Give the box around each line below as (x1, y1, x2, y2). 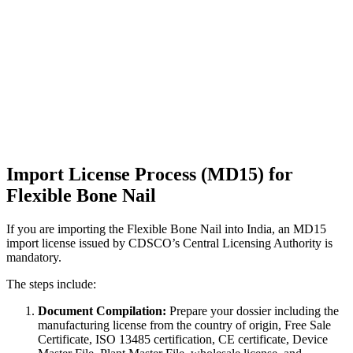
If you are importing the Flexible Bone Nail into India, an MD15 (6, 222, 326, 236)
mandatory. (6, 251, 61, 265)
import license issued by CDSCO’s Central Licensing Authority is (6, 236, 333, 251)
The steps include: (6, 277, 96, 292)
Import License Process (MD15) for (6, 164, 293, 185)
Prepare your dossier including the (166, 304, 339, 318)
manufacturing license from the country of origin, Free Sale (38, 318, 331, 333)
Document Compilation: (38, 304, 166, 318)
